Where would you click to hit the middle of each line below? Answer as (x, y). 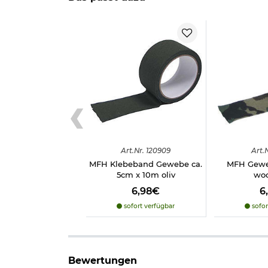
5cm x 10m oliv (146, 174)
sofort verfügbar (149, 206)
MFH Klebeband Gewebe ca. (146, 164)
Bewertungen (103, 260)
